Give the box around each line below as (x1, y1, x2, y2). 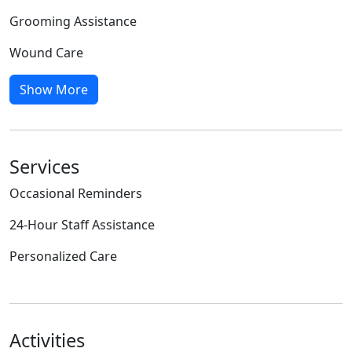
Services (9, 153, 79, 179)
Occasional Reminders (9, 184, 142, 202)
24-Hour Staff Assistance (9, 215, 155, 233)
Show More (20, 80, 88, 98)
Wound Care (9, 43, 83, 61)
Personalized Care (9, 247, 117, 265)
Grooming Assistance (9, 12, 137, 30)
